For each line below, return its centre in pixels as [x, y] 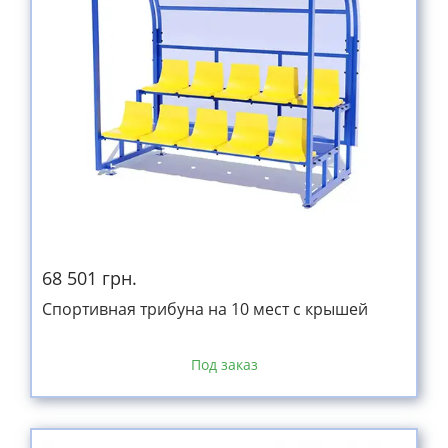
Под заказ [224, 364]
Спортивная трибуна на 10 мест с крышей [205, 309]
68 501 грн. [89, 278]
